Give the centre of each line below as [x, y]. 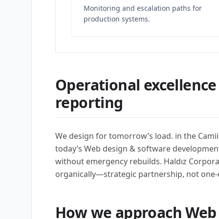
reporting [89, 102]
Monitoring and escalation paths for [143, 8]
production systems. [117, 19]
